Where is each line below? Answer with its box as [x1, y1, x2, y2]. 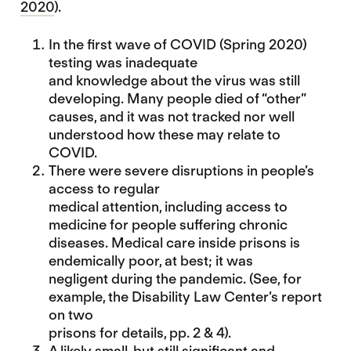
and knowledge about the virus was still [48, 72, 300, 89]
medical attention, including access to [48, 198, 288, 215]
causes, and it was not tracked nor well [48, 108, 295, 125]
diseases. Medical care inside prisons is [48, 234, 300, 251]
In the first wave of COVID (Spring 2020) [48, 36, 307, 53]
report [277, 288, 322, 306]
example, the [48, 288, 132, 306]
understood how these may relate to [48, 126, 280, 143]
